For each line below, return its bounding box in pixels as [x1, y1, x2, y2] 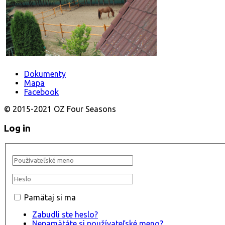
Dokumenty [24, 69, 66, 78]
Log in [4, 123, 31, 134]
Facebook [24, 87, 59, 96]
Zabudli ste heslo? [32, 209, 98, 219]
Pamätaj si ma [24, 192, 76, 202]
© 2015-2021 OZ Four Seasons [4, 104, 116, 114]
